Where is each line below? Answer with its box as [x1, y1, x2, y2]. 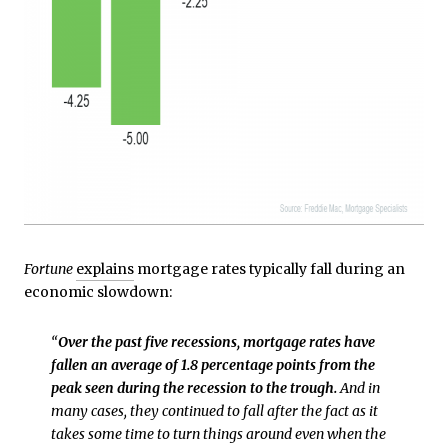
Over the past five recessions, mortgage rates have [57, 333, 375, 352]
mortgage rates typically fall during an [134, 260, 405, 279]
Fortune [24, 260, 73, 279]
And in [339, 379, 380, 398]
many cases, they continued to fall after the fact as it [50, 402, 378, 421]
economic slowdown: [24, 283, 172, 302]
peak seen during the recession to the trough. [50, 379, 340, 398]
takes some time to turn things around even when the [50, 425, 386, 444]
